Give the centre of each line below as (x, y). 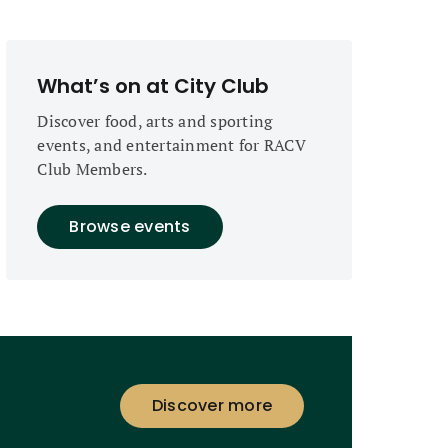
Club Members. (92, 169)
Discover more (211, 405)
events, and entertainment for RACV (171, 145)
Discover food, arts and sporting (155, 121)
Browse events (130, 226)
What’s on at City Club (153, 86)
